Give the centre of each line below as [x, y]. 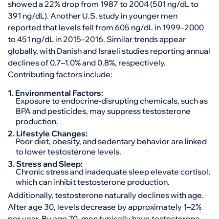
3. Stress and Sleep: [45, 164]
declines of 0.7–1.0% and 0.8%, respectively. [87, 63]
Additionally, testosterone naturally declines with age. [106, 195]
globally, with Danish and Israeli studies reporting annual [109, 51]
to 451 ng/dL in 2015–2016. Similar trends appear [97, 39]
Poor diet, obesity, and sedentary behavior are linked [111, 141]
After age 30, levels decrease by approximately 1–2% [105, 207]
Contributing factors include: [60, 74]
